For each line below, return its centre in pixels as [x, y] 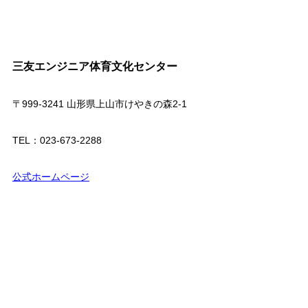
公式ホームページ [51, 176]
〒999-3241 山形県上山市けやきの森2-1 [99, 103]
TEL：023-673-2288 [57, 140]
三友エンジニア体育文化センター [95, 66]
